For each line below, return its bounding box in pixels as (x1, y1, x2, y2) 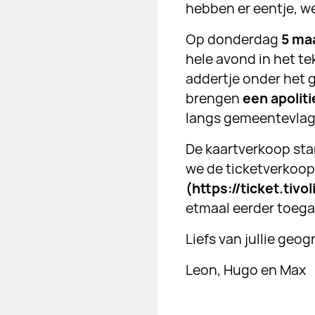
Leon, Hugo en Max (185, 261, 306, 280)
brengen (185, 89, 243, 108)
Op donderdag (185, 30, 281, 49)
